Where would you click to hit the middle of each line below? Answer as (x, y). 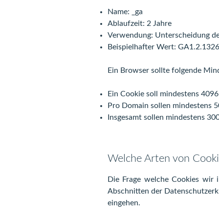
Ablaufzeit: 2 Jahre (140, 23)
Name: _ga (125, 11)
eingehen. (124, 203)
